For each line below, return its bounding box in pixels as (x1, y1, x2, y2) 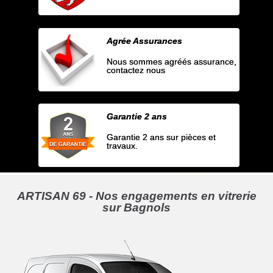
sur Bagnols (102, 201, 171, 214)
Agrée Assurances (107, 35, 183, 46)
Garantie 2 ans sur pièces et (107, 132, 216, 143)
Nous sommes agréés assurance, (107, 57, 237, 67)
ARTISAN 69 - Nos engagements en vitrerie (16, 190, 257, 203)
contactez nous (107, 65, 166, 76)
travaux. (107, 141, 138, 151)
